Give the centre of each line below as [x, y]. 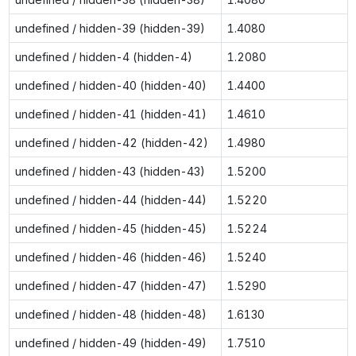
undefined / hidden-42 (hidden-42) [111, 142]
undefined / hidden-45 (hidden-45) [110, 228]
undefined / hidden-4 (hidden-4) [103, 56]
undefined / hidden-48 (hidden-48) [110, 314]
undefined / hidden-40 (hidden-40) [110, 85]
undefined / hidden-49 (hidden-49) [110, 342]
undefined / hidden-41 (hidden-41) [110, 114]
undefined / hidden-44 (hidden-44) [110, 199]
